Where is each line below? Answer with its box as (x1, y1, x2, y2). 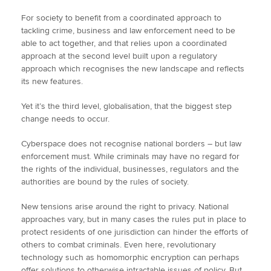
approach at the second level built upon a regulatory (21, 51, 217, 62)
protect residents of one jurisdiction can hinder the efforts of (21, 227, 248, 238)
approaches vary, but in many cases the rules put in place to (21, 214, 246, 225)
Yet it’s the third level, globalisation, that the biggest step (21, 101, 232, 112)
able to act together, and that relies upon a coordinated (21, 38, 227, 49)
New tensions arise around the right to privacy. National (21, 201, 229, 212)
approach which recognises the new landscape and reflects (21, 64, 244, 74)
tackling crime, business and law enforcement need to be (21, 25, 235, 36)
